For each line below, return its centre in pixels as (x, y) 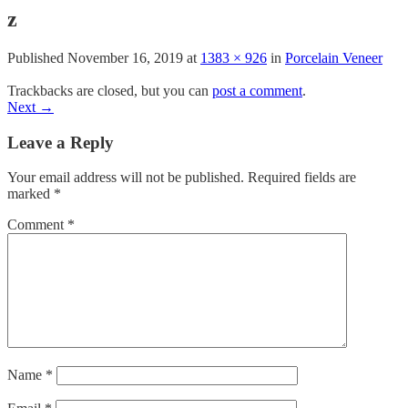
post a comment (257, 90)
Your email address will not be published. (126, 178)
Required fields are (302, 178)
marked (31, 194)
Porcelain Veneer (334, 57)
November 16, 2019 (125, 57)
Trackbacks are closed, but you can (110, 90)
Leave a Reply (61, 142)
